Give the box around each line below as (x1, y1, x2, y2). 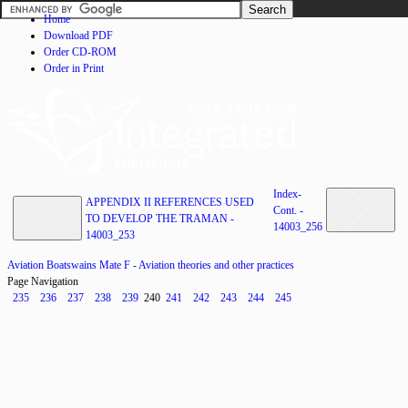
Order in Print (44, 62, 104, 75)
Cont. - (273, 204, 303, 217)
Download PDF (44, 29, 113, 42)
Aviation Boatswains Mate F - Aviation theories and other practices (7, 259, 294, 271)
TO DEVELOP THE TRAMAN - (86, 212, 234, 225)
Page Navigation (7, 275, 78, 288)
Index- (273, 188, 301, 200)
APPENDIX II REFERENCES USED (86, 196, 254, 209)
